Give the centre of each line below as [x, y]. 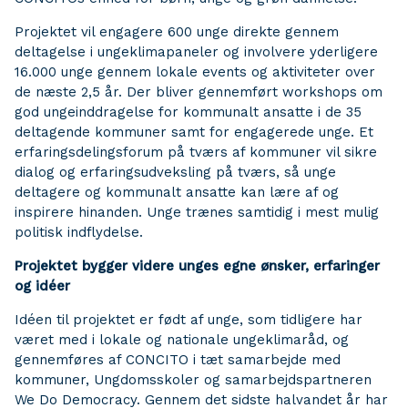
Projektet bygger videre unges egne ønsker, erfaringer [197, 266]
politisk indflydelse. [79, 232]
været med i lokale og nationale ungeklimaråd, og [182, 340]
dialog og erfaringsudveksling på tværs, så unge [175, 172]
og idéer [42, 286]
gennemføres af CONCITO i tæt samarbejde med [178, 360]
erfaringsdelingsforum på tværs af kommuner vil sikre [196, 152]
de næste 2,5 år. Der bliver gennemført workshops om [199, 92]
